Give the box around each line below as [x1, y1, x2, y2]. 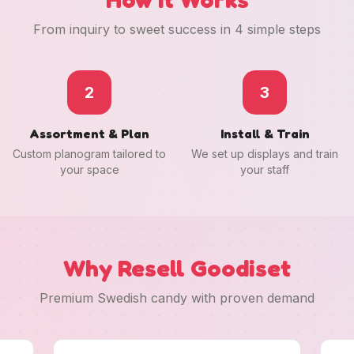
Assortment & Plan [29, 126, 149, 141]
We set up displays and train [191, 147, 338, 160]
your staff [240, 163, 289, 176]
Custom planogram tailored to [13, 147, 166, 160]
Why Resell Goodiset [63, 254, 291, 282]
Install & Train [220, 126, 310, 141]
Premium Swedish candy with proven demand [40, 290, 314, 306]
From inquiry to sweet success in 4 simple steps [33, 21, 321, 37]
